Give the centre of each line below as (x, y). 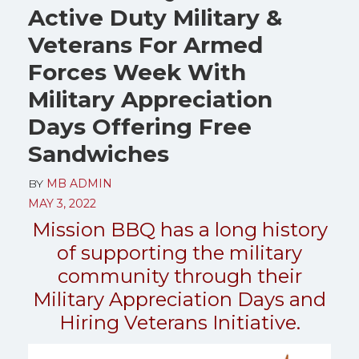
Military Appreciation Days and (179, 299)
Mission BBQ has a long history (179, 230)
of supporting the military (179, 253)
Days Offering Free (140, 127)
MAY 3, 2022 (62, 204)
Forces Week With (137, 72)
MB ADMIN (79, 184)
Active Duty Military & (155, 18)
